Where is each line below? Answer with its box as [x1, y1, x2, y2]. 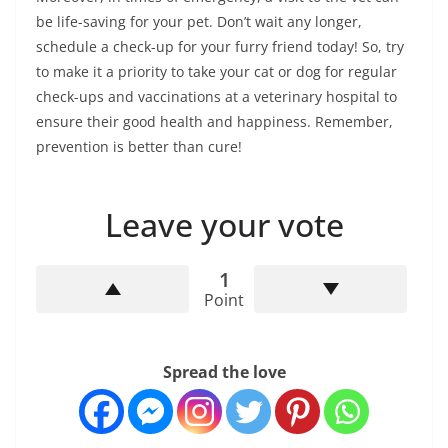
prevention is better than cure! [36, 137, 242, 157]
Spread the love [162, 361, 286, 384]
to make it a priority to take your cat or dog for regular [36, 62, 397, 82]
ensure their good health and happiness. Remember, [36, 112, 393, 132]
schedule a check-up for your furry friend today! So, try [36, 37, 404, 57]
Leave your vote [104, 203, 344, 247]
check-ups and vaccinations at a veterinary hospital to [36, 87, 397, 107]
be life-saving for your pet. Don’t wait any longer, [36, 12, 362, 32]
